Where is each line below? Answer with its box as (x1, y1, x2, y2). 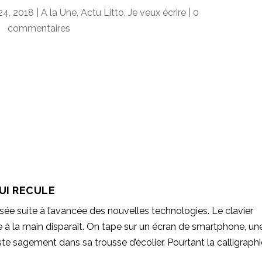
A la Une (40, 6, 77, 18)
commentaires (8, 22, 71, 34)
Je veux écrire (127, 6, 186, 18)
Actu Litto (80, 6, 124, 18)
